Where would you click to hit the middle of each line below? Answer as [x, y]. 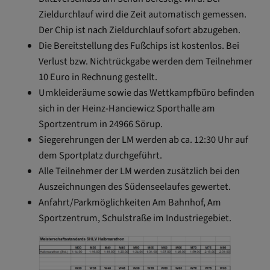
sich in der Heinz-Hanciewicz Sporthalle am [127, 108]
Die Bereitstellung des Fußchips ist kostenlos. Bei [139, 46]
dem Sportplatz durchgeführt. [100, 155]
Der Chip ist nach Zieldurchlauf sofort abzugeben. [140, 30]
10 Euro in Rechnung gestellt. [98, 77]
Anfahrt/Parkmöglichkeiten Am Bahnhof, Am [130, 202]
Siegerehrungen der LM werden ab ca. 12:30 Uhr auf [143, 140]
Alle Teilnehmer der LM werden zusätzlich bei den [139, 171]
